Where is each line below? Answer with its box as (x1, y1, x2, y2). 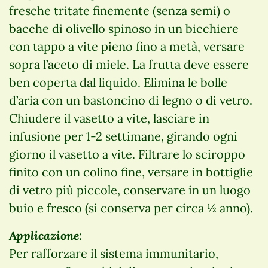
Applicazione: (9, 227, 82, 243)
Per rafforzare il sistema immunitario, (9, 245, 218, 261)
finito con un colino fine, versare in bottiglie (9, 164, 253, 179)
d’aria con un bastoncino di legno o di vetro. (9, 92, 252, 108)
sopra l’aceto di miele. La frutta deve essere (9, 56, 249, 72)
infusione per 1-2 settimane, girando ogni (9, 128, 237, 144)
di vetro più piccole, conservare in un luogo (9, 182, 251, 197)
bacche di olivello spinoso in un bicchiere (9, 20, 239, 36)
